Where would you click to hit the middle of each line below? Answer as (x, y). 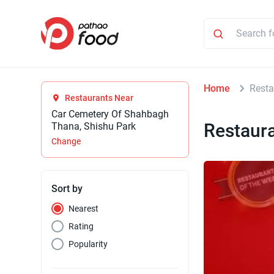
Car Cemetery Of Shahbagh (110, 114)
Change (66, 142)
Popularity (88, 244)
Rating (81, 227)
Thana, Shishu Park (94, 127)
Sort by (67, 189)
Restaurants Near (99, 98)
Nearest (84, 209)
